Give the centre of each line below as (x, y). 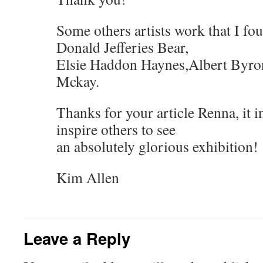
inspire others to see (116, 129)
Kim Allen (88, 178)
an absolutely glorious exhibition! (157, 146)
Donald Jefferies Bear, (122, 47)
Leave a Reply (77, 238)
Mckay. (78, 81)
